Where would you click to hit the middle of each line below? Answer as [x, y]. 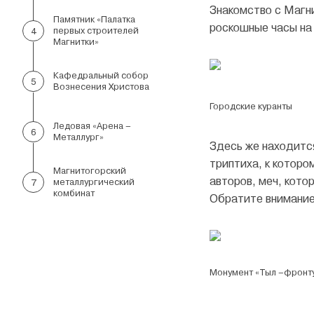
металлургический [94, 182]
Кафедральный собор [101, 75]
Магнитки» [76, 42]
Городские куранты [251, 106]
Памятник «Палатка [94, 19]
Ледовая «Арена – [92, 126]
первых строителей [96, 30]
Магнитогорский [89, 171]
